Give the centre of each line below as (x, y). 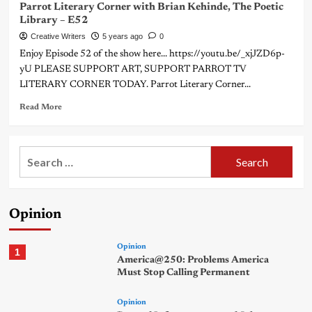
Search (36, 154)
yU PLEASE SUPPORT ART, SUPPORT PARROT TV (132, 70)
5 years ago (122, 37)
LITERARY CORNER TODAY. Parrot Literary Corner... (135, 85)
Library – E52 (54, 21)
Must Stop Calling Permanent (184, 273)
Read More (40, 108)
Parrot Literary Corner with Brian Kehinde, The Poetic (151, 8)
